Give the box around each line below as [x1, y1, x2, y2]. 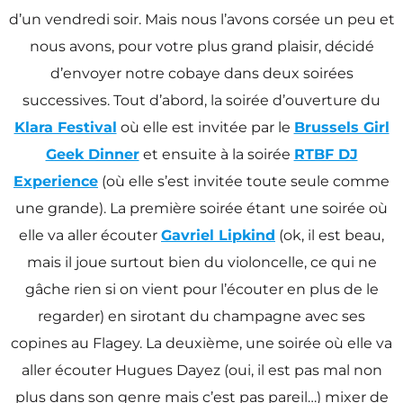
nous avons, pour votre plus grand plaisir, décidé [29, 37, 374, 55]
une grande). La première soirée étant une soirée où [15, 199, 388, 217]
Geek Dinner [45, 145, 139, 163]
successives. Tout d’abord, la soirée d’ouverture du [22, 91, 381, 109]
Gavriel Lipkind [161, 226, 275, 244]
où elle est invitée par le [116, 118, 294, 136]
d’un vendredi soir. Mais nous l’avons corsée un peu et [8, 10, 395, 28]
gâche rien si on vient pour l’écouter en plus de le [24, 280, 379, 298]
